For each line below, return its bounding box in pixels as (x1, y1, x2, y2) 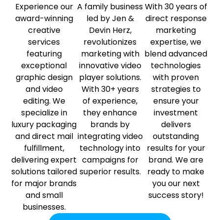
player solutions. (79, 71, 141, 83)
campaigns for (82, 154, 138, 165)
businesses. (22, 201, 66, 213)
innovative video (79, 59, 141, 71)
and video (25, 83, 63, 95)
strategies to (151, 83, 201, 95)
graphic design (15, 71, 73, 83)
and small (25, 189, 63, 201)
